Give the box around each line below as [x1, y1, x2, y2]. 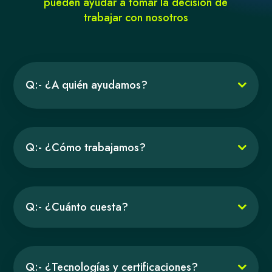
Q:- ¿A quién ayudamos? [25, 76, 148, 93]
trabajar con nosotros [83, 9, 188, 25]
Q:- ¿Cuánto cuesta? [25, 199, 129, 215]
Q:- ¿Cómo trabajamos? [25, 139, 146, 155]
